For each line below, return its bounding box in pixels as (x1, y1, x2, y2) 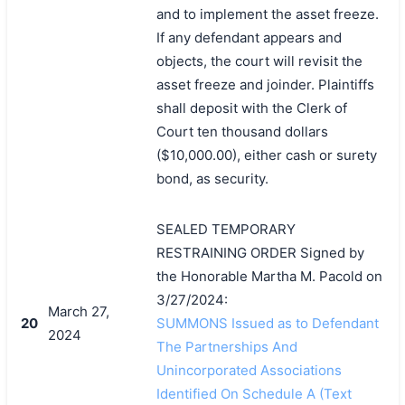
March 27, (47, 302, 109, 320)
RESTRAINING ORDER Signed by (155, 243, 364, 261)
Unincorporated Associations (155, 361, 342, 379)
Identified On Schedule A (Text (155, 384, 352, 402)
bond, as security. (155, 169, 268, 187)
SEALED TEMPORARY (155, 220, 296, 238)
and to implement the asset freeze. (155, 5, 379, 23)
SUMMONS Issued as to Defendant (155, 314, 379, 332)
